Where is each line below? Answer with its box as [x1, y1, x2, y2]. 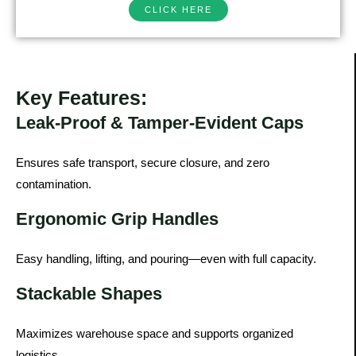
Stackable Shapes [16, 283, 162, 304]
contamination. [16, 176, 91, 191]
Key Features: [16, 86, 147, 109]
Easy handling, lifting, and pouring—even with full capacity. [16, 251, 316, 265]
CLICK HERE [144, 4, 212, 14]
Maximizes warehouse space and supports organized [16, 326, 293, 340]
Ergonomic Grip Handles [16, 208, 219, 229]
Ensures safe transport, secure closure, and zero [16, 155, 269, 169]
